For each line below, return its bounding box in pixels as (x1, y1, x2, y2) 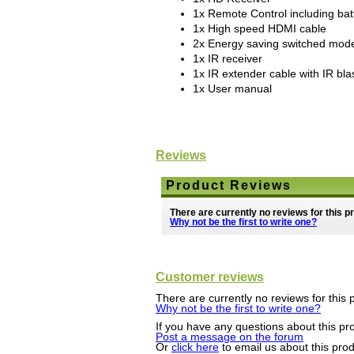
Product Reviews (166, 179, 292, 193)
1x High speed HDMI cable (193, 22, 326, 35)
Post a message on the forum (156, 331, 303, 343)
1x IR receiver (193, 52, 262, 65)
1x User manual (193, 82, 272, 95)
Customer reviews (156, 269, 264, 284)
